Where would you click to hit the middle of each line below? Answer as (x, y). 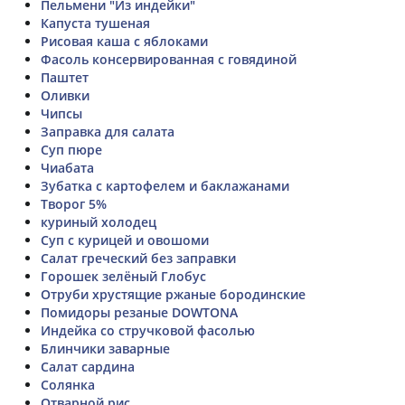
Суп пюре (71, 149)
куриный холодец (99, 221)
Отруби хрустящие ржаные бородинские (173, 294)
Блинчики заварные (105, 348)
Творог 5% (74, 203)
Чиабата (67, 167)
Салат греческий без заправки (138, 258)
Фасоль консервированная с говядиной (169, 59)
